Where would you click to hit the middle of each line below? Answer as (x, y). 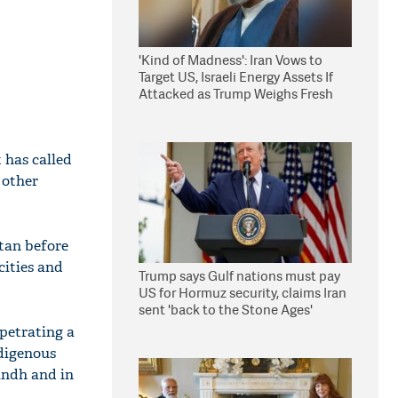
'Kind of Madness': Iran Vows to (231, 60)
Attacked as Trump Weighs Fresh (236, 94)
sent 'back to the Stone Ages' (226, 310)
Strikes (159, 111)
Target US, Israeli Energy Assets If (236, 77)
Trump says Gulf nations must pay (239, 276)
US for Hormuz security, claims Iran (243, 293)
